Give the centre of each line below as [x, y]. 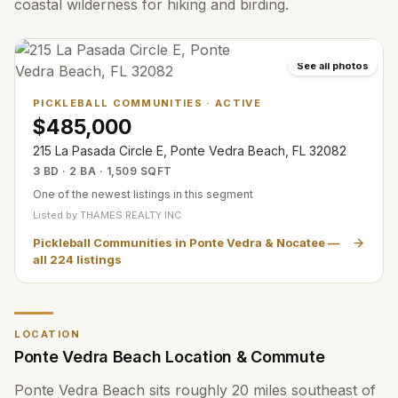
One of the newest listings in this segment [143, 194]
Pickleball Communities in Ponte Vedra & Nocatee [179, 243]
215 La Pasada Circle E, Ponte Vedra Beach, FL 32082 [190, 151]
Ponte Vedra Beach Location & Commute [170, 357]
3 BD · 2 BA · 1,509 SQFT [103, 171]
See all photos [333, 66]
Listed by [56, 215]
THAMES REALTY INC [131, 215]
